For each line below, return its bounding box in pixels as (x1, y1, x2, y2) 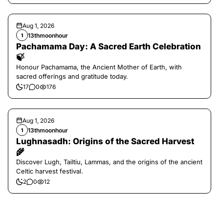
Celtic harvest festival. (16, 167, 83, 175)
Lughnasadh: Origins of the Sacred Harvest (16, 136, 194, 146)
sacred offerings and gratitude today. (16, 72, 128, 80)
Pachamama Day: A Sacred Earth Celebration (16, 42, 201, 51)
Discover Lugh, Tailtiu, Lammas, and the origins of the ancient (16, 158, 202, 166)
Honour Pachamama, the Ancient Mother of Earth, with (16, 63, 182, 71)
